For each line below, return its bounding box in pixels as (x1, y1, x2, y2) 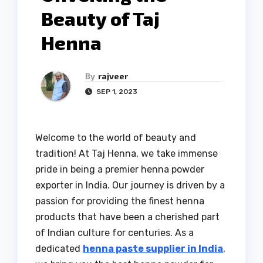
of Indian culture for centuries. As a (35, 227, 194, 239)
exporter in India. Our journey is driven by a (35, 180, 225, 191)
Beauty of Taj (41, 7, 160, 30)
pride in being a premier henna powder (35, 164, 204, 176)
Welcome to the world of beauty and (35, 132, 196, 144)
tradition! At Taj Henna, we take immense (35, 148, 218, 160)
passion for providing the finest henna (35, 195, 204, 207)
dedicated (35, 243, 83, 255)
